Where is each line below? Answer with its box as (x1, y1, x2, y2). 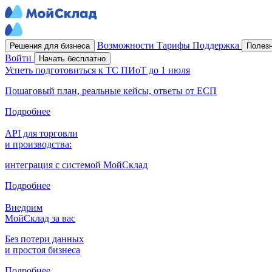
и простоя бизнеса (5, 245, 80, 255)
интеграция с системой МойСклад (5, 160, 148, 170)
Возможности (97, 40, 157, 50)
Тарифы (157, 40, 192, 50)
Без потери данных (5, 234, 84, 244)
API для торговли (5, 128, 78, 138)
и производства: (5, 139, 72, 149)
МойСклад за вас (5, 213, 75, 223)
